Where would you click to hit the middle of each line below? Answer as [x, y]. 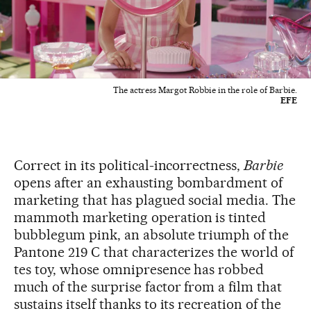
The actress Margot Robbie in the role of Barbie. [205, 90]
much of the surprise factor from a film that [148, 287]
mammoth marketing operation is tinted [140, 218]
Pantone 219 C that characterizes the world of [154, 252]
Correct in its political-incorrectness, [129, 166]
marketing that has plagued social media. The [155, 200]
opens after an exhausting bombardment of [149, 183]
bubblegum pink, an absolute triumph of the [152, 235]
